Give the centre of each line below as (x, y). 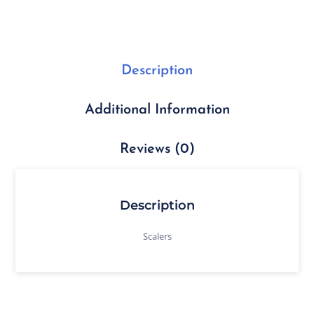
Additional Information (157, 110)
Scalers (157, 236)
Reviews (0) (157, 149)
